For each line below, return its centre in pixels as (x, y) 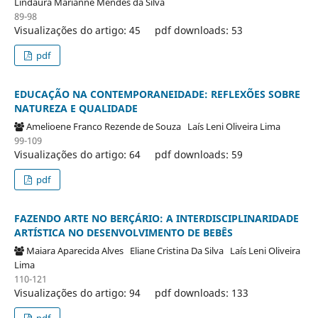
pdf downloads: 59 (198, 154)
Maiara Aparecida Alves (78, 250)
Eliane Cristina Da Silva (180, 250)
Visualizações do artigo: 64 (77, 154)
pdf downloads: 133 (201, 292)
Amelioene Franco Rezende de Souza (106, 126)
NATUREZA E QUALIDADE (76, 108)
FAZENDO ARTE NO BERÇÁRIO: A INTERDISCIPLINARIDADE (156, 218)
